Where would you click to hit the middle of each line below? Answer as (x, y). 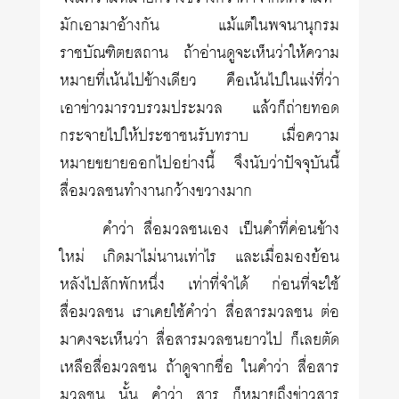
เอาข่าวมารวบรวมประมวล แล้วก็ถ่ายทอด (199, 109)
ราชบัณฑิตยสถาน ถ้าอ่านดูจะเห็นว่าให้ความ (199, 53)
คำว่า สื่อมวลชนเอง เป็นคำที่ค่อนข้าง (221, 230)
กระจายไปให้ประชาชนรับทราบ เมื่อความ (199, 136)
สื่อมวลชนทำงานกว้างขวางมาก (156, 191)
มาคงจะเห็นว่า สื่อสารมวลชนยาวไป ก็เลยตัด (199, 340)
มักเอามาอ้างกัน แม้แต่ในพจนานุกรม (199, 26)
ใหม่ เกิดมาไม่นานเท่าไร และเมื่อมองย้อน (199, 257)
